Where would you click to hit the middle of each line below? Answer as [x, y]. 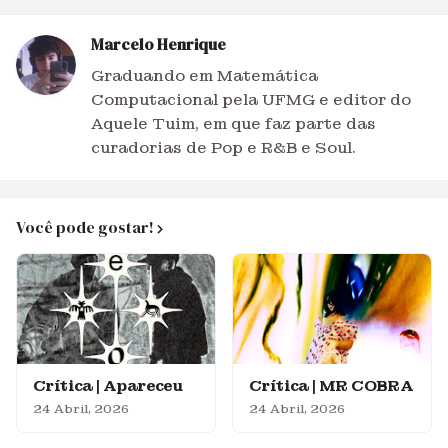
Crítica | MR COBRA [331, 386]
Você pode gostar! [85, 227]
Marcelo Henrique [158, 44]
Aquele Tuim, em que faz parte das [233, 124]
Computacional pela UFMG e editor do [251, 100]
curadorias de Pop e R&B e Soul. [223, 148]
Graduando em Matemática [204, 76]
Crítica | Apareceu [108, 386]
